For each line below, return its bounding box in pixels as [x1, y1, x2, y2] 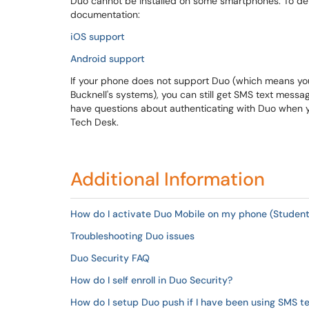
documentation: [70, 8, 140, 21]
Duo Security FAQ [70, 252, 150, 264]
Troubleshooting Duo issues [70, 230, 195, 242]
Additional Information [70, 167, 265, 191]
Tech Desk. [70, 116, 121, 128]
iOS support [70, 30, 125, 43]
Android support [70, 52, 145, 65]
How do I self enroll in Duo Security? [70, 274, 232, 286]
